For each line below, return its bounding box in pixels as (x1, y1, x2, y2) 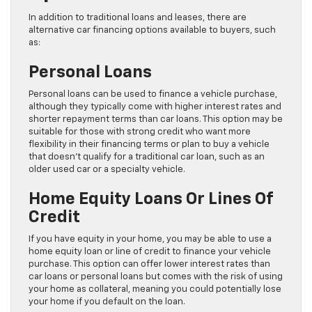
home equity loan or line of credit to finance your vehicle (29, 247, 271, 256)
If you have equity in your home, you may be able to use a (29, 235, 272, 244)
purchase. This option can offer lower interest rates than (29, 260, 270, 269)
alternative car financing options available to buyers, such (29, 26, 276, 35)
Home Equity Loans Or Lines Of (29, 191, 273, 208)
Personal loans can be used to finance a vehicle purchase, (29, 90, 277, 99)
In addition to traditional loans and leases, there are (29, 13, 247, 22)
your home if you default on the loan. (29, 297, 185, 306)
